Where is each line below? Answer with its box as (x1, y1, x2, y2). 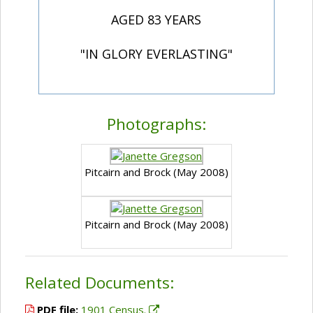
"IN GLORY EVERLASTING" (80, 45, 233, 63)
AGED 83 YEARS (111, 11, 202, 29)
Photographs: (107, 113, 206, 136)
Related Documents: (25, 272, 174, 294)
